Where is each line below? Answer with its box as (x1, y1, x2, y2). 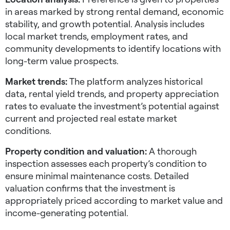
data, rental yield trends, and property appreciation (5, 88, 219, 100)
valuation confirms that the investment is (5, 182, 175, 194)
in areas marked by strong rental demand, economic (5, 6, 224, 17)
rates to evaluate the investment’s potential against (5, 100, 219, 112)
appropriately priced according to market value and (5, 195, 223, 206)
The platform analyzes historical (67, 75, 203, 87)
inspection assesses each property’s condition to (5, 158, 207, 169)
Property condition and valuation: (5, 145, 147, 157)
